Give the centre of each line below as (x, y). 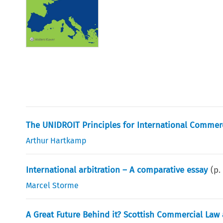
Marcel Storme (53, 185)
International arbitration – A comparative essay (117, 170)
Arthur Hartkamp (56, 140)
